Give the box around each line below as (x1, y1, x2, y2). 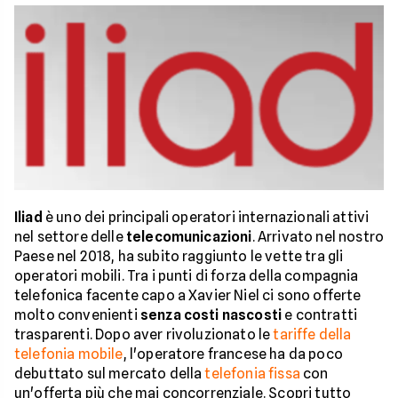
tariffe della (273, 326, 352, 343)
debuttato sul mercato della (14, 365, 205, 382)
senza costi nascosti (139, 306, 283, 323)
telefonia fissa (204, 365, 300, 382)
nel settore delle (14, 228, 126, 245)
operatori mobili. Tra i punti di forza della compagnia (14, 267, 359, 284)
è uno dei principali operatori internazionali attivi (42, 209, 370, 226)
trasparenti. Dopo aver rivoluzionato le (14, 326, 274, 343)
